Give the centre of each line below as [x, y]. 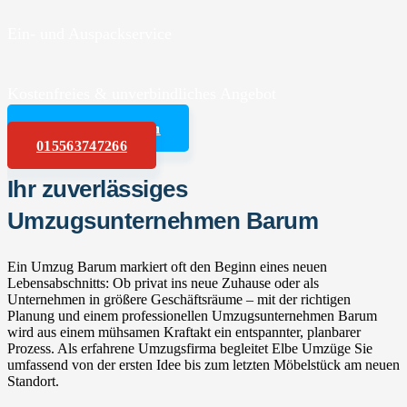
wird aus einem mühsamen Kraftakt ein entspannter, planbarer [184, 332]
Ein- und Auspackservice [89, 33]
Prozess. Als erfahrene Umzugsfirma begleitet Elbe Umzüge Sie [190, 348]
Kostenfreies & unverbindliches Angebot [142, 93]
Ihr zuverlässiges [98, 189]
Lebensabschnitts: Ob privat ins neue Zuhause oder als [163, 283]
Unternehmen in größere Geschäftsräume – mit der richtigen [179, 299]
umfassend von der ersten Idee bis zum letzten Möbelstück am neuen [203, 364]
